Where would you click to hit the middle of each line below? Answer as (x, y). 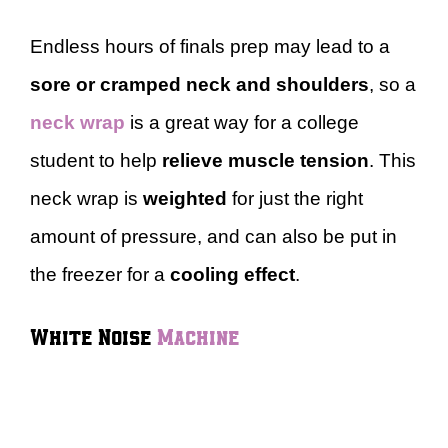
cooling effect (232, 274)
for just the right (295, 198)
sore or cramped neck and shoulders (199, 84)
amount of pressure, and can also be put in (213, 236)
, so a (392, 84)
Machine (198, 335)
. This (392, 160)
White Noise (93, 335)
